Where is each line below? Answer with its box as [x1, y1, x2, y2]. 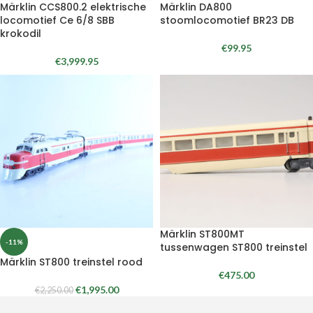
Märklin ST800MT [160, 227, 245, 241]
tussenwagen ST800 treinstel [160, 240, 307, 254]
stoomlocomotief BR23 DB [160, 13, 294, 27]
